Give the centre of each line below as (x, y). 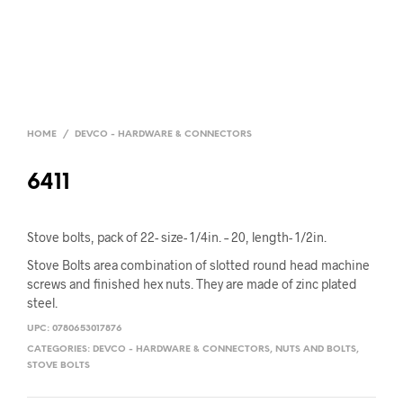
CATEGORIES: (60, 349)
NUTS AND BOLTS (316, 349)
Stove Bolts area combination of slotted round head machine (198, 265)
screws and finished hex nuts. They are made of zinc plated (192, 284)
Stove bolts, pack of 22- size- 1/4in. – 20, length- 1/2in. (177, 237)
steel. (42, 303)
